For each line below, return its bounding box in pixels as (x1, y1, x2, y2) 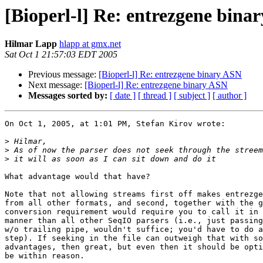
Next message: (28, 80, 85, 90)
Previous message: (28, 69, 99, 80)
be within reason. (5, 251, 85, 261)
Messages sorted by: (28, 90, 107, 101)
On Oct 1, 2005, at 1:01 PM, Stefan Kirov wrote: (5, 119, 225, 129)
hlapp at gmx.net (59, 39, 121, 49)
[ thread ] (138, 90, 171, 101)
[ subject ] (174, 90, 210, 101)
